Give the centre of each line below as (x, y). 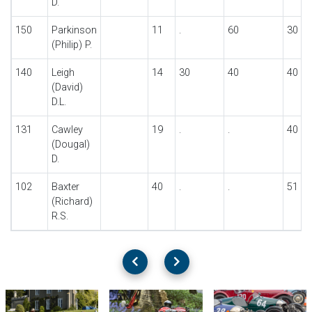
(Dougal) (70, 145)
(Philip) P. (71, 45)
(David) (67, 87)
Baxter (65, 187)
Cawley (67, 130)
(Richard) (72, 202)
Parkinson (74, 30)
